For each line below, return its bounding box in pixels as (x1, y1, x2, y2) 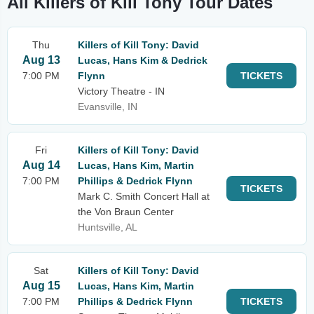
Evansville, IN (78, 101, 137, 112)
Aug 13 (22, 54, 60, 66)
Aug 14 (22, 159, 60, 171)
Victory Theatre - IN (78, 86, 165, 97)
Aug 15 (22, 280, 60, 292)
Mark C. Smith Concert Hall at (78, 191, 210, 202)
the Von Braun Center (78, 206, 174, 217)
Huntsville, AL (78, 221, 137, 233)
